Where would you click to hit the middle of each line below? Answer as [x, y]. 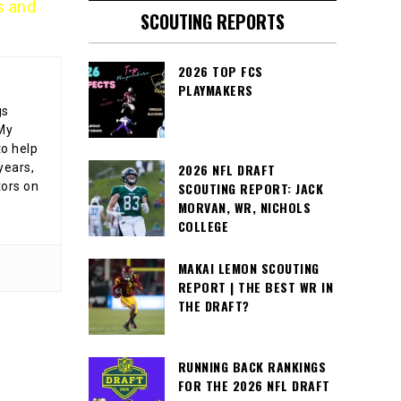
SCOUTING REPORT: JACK [250, 188]
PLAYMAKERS [215, 90]
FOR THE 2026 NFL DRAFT [254, 385]
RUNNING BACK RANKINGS [252, 367]
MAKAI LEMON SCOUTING [248, 268]
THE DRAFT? [213, 306]
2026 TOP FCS [220, 71]
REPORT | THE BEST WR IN [255, 287]
